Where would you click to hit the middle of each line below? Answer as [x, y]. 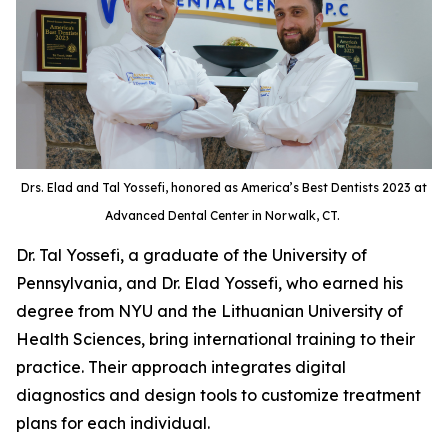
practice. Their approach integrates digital [181, 367]
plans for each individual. [113, 423]
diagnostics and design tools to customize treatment [218, 395]
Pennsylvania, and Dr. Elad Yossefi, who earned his [209, 283]
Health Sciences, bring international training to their [215, 339]
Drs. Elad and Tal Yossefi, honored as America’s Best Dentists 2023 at [224, 188]
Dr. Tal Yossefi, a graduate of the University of [191, 255]
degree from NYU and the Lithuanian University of [209, 311]
